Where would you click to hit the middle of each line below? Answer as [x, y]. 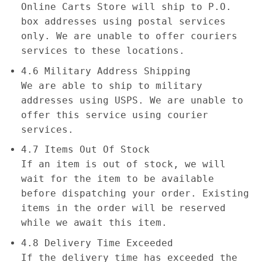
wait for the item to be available [117, 179]
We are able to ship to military [111, 85]
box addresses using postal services [123, 21]
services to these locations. [103, 50]
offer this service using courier [114, 115]
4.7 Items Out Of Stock [85, 150]
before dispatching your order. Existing [135, 194]
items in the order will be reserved [123, 208]
